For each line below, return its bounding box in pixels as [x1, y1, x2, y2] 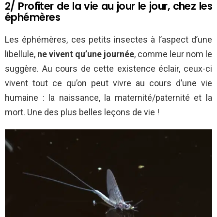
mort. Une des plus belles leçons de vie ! [5, 107, 159, 117]
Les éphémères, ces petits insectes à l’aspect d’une [5, 34, 212, 45]
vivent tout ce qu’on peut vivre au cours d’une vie [5, 77, 212, 88]
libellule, [5, 48, 37, 59]
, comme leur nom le [134, 48, 212, 59]
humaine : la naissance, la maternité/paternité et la [5, 92, 212, 103]
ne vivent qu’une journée [37, 48, 134, 59]
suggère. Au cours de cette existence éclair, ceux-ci [5, 63, 212, 74]
